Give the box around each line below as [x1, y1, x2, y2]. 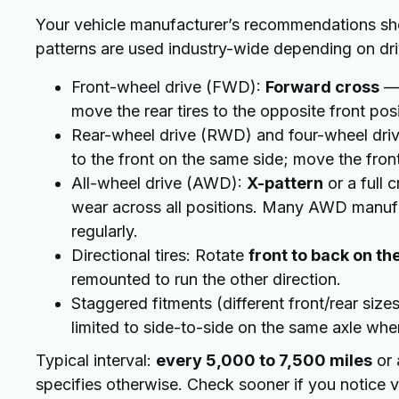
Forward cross [265, 77, 379, 96]
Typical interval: [36, 351, 156, 370]
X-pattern [247, 174, 323, 192]
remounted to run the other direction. [71, 270, 341, 289]
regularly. [71, 222, 138, 240]
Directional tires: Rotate [71, 246, 248, 265]
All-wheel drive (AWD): [71, 174, 247, 192]
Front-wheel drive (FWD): [71, 77, 265, 96]
